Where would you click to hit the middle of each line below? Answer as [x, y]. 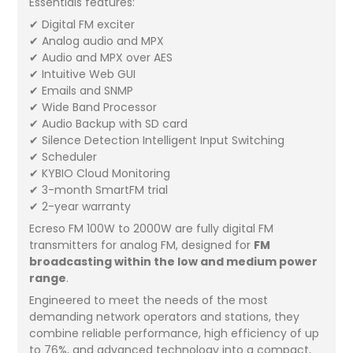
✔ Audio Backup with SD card [109, 123]
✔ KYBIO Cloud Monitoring [100, 173]
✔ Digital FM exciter [82, 24]
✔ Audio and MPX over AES [101, 57]
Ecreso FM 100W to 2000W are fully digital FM [152, 228]
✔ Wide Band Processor [93, 107]
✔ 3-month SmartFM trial [99, 190]
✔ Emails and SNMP [82, 90]
